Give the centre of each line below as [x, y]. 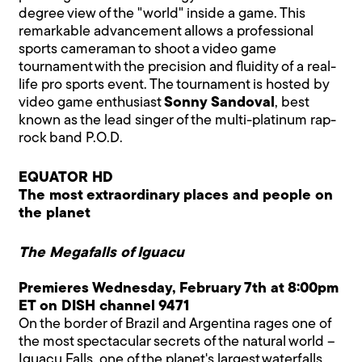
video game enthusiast [92, 103]
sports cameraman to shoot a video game [148, 49]
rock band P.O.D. [71, 138]
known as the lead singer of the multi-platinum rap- [178, 120]
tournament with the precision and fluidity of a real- [178, 67]
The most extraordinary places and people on [176, 196]
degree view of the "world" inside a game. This [162, 14]
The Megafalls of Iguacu [102, 253]
